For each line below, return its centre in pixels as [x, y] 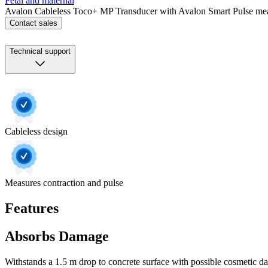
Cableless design [36, 132]
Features [32, 208]
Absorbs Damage [57, 237]
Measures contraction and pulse [64, 183]
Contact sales [33, 23]
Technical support [40, 51]
